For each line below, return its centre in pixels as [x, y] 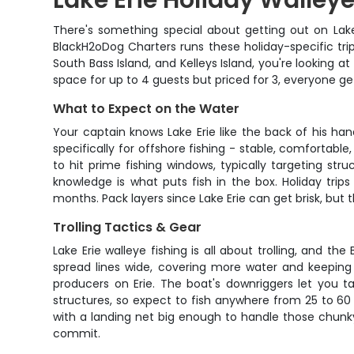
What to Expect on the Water [147, 109]
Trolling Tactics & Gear [128, 227]
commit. [77, 333]
